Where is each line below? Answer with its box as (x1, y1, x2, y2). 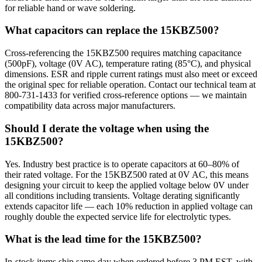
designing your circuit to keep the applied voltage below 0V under (5, 180, 249, 190)
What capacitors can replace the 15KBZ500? (5, 24, 219, 37)
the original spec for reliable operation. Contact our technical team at (5, 80, 256, 90)
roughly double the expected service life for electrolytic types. (5, 211, 231, 222)
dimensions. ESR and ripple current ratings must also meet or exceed (5, 69, 257, 80)
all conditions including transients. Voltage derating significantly (5, 190, 240, 201)
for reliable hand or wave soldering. (5, 2, 136, 13)
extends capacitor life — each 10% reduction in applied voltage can (5, 201, 253, 211)
